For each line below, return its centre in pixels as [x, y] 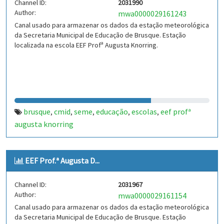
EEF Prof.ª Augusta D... [62, 160]
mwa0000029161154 [152, 195]
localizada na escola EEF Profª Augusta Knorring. [86, 45]
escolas [144, 111]
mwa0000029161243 [152, 13]
